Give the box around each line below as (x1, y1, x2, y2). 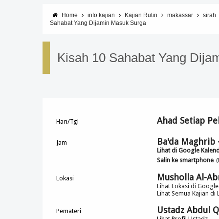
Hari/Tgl (56, 118, 79, 125)
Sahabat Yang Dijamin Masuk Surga (50, 20, 146, 26)
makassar (167, 12, 193, 19)
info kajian (88, 12, 115, 19)
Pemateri (56, 207, 82, 215)
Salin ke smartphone (157, 156, 214, 164)
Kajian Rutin (125, 12, 157, 19)
